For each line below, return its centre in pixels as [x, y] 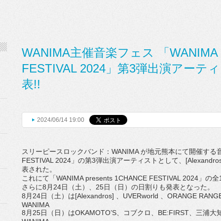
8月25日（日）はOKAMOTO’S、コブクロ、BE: [95, 213]
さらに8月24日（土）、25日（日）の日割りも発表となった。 [118, 187]
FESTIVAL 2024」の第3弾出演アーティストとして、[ [105, 160]
